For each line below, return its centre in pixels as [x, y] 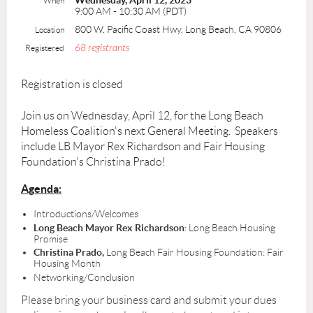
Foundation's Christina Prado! [93, 162]
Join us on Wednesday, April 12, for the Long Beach [142, 116]
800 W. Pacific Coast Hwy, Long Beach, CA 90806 [178, 29]
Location [50, 30]
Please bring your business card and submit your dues [149, 300]
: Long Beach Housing [230, 227]
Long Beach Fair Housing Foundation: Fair [194, 252]
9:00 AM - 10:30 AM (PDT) [131, 11]
